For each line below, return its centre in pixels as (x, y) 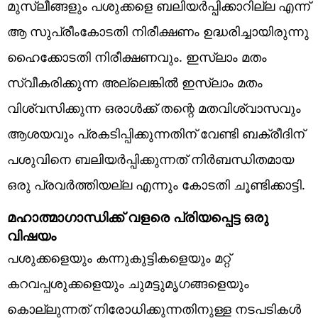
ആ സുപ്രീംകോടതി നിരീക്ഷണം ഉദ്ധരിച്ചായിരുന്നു (158, 31)
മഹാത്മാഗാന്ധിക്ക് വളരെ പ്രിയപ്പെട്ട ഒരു (138, 216)
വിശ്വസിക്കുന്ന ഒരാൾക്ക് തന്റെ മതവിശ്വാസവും (154, 108)
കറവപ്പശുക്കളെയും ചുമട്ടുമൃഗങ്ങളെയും (128, 283)
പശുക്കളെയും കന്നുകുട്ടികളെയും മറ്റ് (119, 257)
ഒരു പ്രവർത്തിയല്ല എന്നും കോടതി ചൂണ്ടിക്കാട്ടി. (156, 184)
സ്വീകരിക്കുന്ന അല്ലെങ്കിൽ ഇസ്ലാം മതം (135, 82)
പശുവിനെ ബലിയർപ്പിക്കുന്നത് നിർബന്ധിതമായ (150, 159)
